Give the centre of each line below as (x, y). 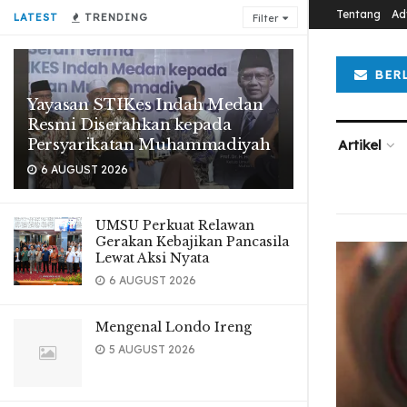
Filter (265, 18)
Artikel (359, 145)
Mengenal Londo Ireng (174, 327)
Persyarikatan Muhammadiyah (149, 145)
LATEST (36, 17)
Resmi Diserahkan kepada (129, 125)
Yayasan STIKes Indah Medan (145, 105)
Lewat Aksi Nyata (152, 258)
